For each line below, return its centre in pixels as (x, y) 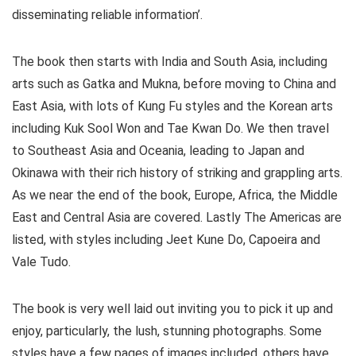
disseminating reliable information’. (107, 15)
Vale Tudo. (41, 262)
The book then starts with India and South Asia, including (170, 62)
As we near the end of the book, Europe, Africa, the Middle (175, 195)
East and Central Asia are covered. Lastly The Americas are (177, 218)
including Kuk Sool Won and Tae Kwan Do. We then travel (170, 129)
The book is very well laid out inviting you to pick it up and (172, 309)
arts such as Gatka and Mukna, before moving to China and (174, 84)
